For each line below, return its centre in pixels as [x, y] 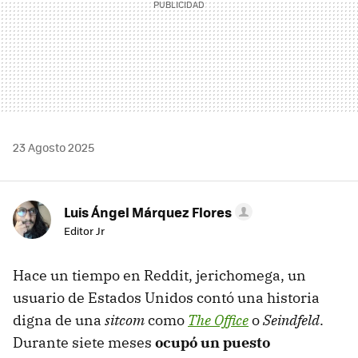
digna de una [59, 320]
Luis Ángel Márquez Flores [148, 212]
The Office [218, 320]
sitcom [125, 320]
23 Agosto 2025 [54, 147]
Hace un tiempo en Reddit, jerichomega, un [159, 276]
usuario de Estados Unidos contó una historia [166, 298]
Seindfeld [290, 320]
